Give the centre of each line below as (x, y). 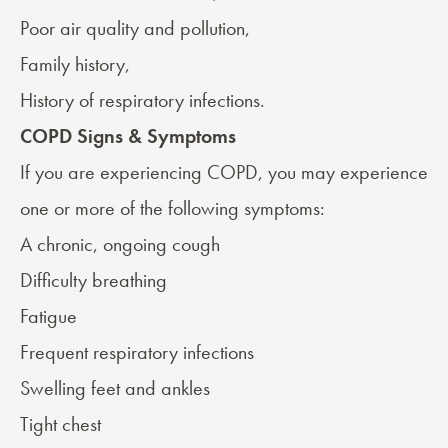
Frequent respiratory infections (137, 352)
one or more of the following (132, 208)
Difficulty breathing (93, 280)
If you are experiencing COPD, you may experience (224, 172)
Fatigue (48, 316)
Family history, (75, 64)
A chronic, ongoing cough (120, 244)
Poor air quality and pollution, (135, 28)
